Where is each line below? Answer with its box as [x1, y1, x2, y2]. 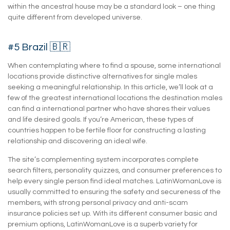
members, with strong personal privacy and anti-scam [8, 199, 188, 206]
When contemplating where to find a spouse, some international [8, 62, 221, 69]
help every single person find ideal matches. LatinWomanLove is [8, 177, 221, 185]
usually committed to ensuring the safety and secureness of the [8, 188, 221, 196]
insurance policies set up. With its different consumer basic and [8, 209, 217, 217]
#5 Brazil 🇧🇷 [8, 42, 70, 52]
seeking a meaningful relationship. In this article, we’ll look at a [8, 83, 213, 91]
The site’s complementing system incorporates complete [8, 156, 199, 163]
